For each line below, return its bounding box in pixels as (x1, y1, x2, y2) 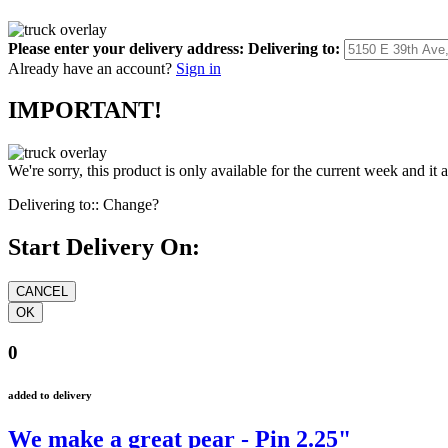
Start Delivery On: (8, 234, 200, 261)
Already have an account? (8, 59, 172, 77)
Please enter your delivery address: (8, 39, 244, 57)
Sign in (176, 59, 221, 77)
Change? (103, 196, 159, 214)
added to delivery (8, 388, 92, 401)
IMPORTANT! (8, 97, 162, 124)
